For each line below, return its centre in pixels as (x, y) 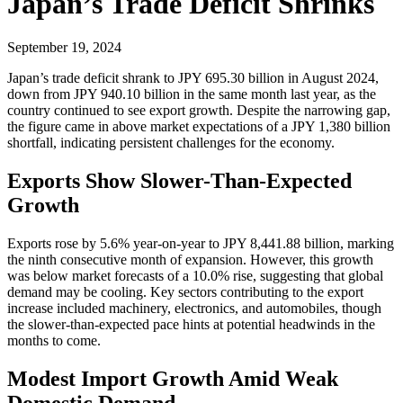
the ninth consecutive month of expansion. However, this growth (190, 259)
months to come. (54, 340)
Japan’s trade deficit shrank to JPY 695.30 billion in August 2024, (193, 77)
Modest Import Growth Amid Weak (173, 378)
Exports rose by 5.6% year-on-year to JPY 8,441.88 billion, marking (201, 243)
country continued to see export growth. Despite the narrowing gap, (199, 110)
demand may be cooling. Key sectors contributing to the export (185, 291)
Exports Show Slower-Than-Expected (179, 180)
